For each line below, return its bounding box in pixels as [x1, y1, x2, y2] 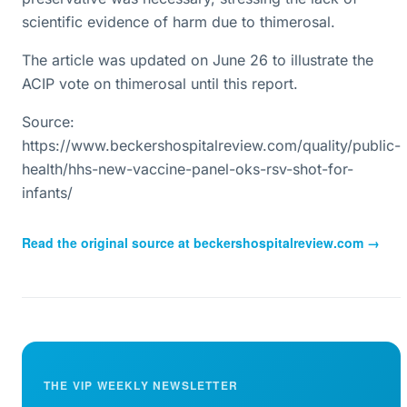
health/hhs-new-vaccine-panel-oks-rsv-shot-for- [22, 160, 353, 178]
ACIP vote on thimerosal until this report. [22, 74, 298, 93]
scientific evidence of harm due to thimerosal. [22, 13, 335, 31]
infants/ [22, 184, 73, 202]
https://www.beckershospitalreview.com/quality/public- [22, 136, 401, 154]
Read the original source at [22, 233, 194, 252]
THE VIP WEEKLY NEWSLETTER [44, 377, 238, 393]
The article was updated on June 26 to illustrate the [22, 51, 373, 69]
